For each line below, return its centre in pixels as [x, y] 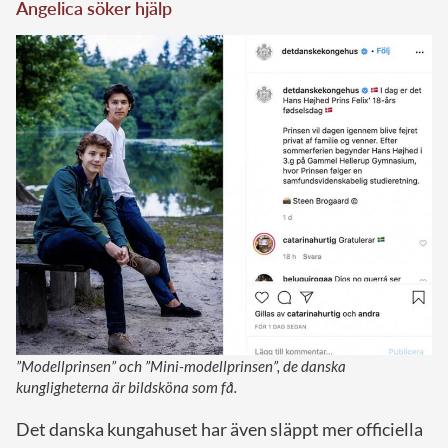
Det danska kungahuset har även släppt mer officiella [219, 429]
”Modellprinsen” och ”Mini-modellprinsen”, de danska [181, 366]
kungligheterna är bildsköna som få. [126, 387]
